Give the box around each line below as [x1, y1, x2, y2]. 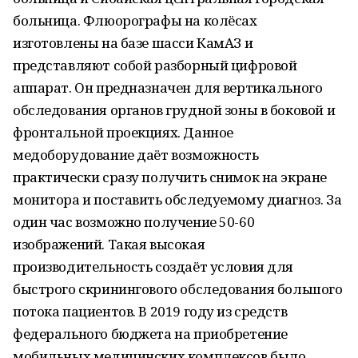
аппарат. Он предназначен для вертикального [13, 78, 323, 97]
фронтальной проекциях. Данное [13, 123, 233, 141]
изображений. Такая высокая [13, 235, 205, 253]
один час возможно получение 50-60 [13, 213, 255, 231]
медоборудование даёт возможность [13, 145, 259, 164]
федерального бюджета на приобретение [13, 324, 288, 343]
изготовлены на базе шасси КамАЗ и [13, 34, 253, 52]
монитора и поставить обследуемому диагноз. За [13, 190, 342, 209]
